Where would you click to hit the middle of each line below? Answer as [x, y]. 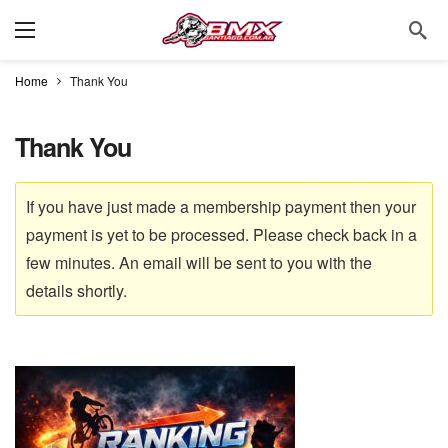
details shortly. [76, 290]
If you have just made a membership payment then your [221, 206]
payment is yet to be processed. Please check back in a [221, 234]
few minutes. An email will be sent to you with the [199, 262]
